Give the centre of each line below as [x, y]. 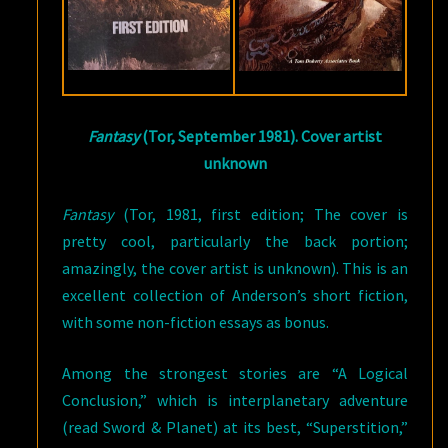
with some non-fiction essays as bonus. [196, 321]
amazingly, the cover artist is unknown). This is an [235, 267]
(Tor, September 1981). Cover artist [261, 135]
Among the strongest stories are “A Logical [235, 372]
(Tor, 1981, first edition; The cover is [260, 213]
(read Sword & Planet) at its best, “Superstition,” [235, 426]
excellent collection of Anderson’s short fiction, [235, 294]
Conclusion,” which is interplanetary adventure [235, 399]
